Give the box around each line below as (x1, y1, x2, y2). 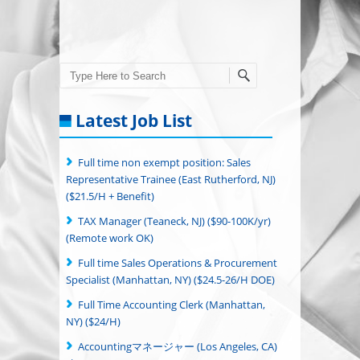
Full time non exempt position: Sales (78, 154, 251, 170)
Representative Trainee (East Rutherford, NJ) (66, 171, 276, 186)
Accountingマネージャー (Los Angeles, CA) (78, 338, 277, 354)
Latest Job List (76, 108, 192, 132)
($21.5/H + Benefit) (66, 188, 154, 203)
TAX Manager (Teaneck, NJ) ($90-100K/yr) (78, 213, 271, 228)
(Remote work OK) (66, 230, 153, 245)
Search (59, 63, 92, 78)
